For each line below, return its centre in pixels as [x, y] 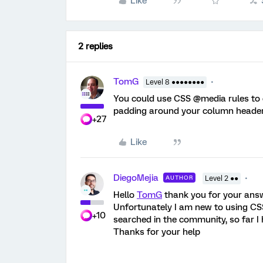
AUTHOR [179, 177]
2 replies [95, 46]
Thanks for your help [157, 232]
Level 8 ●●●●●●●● [175, 82]
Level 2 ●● [222, 178]
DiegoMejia [136, 178]
